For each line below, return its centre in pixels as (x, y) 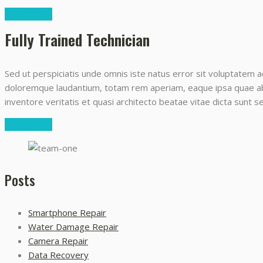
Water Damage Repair (73, 227)
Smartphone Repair (67, 213)
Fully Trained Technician (77, 39)
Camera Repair (58, 241)
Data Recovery (58, 255)
